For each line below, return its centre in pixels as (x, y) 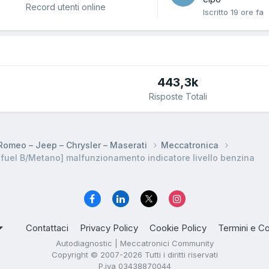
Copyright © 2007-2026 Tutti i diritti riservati (134, 255)
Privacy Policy (109, 228)
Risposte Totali (178, 97)
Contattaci (47, 228)
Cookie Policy (178, 228)
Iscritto (217, 12)
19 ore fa (247, 12)
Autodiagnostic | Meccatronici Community (134, 243)
